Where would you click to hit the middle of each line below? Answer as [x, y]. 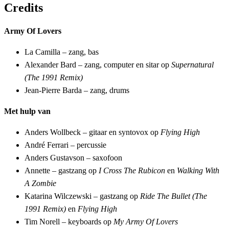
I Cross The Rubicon [132, 171]
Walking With [198, 171]
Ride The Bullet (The [174, 196]
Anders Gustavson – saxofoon [73, 158]
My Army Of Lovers [146, 222]
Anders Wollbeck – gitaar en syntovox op [93, 132]
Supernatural [192, 65]
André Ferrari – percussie [65, 145]
